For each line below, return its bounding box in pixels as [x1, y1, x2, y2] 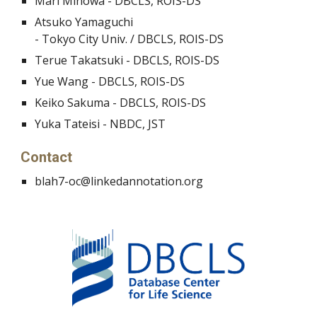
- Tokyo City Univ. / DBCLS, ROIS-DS [35, 30, 224, 47]
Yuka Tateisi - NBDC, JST [35, 115, 166, 132]
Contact [21, 148, 73, 166]
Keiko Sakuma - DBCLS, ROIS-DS [35, 94, 207, 110]
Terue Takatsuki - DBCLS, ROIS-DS [35, 52, 220, 68]
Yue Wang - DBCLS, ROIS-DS [35, 73, 185, 89]
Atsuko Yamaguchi [35, 13, 134, 30]
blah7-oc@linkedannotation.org [35, 173, 204, 189]
